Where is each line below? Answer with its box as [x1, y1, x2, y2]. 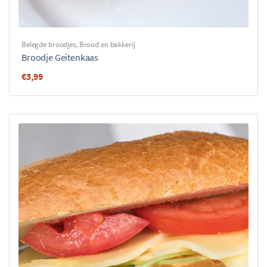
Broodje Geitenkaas [21, 51, 99, 64]
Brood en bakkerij [79, 39, 135, 50]
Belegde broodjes [21, 39, 76, 50]
